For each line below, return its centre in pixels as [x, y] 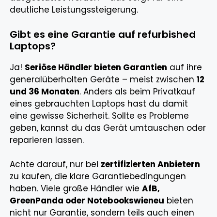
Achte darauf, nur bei [55, 164]
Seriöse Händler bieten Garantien [96, 67]
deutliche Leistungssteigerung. [74, 10]
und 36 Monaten [45, 91]
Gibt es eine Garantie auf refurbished [103, 34]
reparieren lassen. [47, 140]
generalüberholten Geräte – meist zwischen [103, 79]
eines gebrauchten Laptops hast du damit [99, 103]
